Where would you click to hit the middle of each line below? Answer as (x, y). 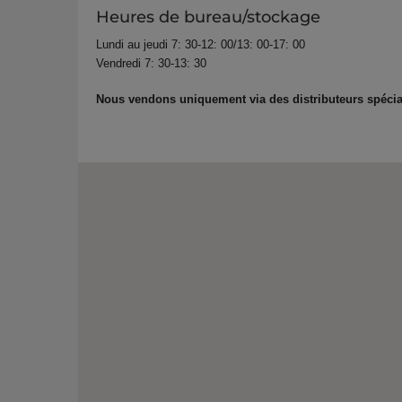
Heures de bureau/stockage (208, 17)
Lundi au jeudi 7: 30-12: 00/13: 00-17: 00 (201, 44)
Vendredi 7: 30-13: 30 (151, 63)
